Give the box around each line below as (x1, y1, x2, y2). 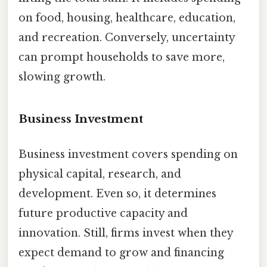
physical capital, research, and (18, 167, 181, 181)
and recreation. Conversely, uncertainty (18, 30, 235, 44)
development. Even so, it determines (18, 187, 216, 200)
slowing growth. (18, 70, 105, 83)
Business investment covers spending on (18, 147, 238, 161)
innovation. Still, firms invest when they (18, 226, 233, 240)
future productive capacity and (18, 206, 188, 220)
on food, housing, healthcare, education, (18, 11, 235, 24)
